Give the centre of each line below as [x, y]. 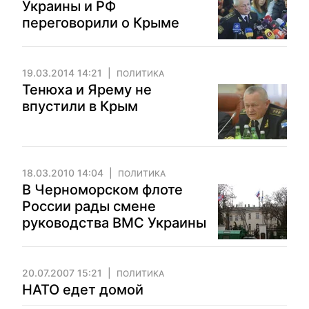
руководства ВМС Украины [114, 223]
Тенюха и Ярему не [87, 90]
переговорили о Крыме [101, 23]
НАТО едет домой [83, 290]
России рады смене [89, 206]
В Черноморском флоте [102, 190]
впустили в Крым [80, 106]
